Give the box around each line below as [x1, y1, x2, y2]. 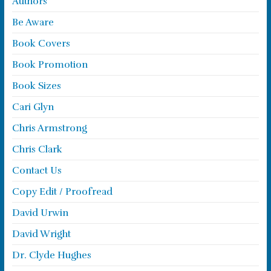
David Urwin [11, 207, 68, 219]
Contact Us [11, 165, 62, 177]
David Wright [11, 228, 71, 240]
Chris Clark [11, 143, 62, 155]
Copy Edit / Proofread [11, 186, 113, 198]
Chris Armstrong [11, 122, 87, 134]
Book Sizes [11, 80, 61, 92]
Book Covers [11, 38, 70, 50]
